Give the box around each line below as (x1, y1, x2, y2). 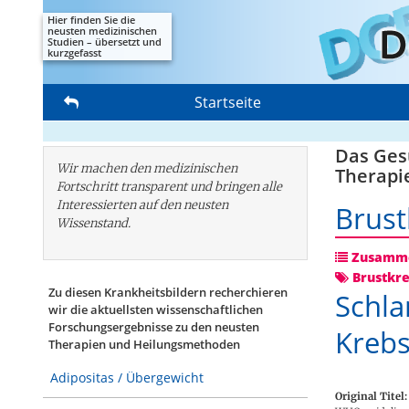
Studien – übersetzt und (47, 35, 162, 49)
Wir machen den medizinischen (57, 161, 237, 176)
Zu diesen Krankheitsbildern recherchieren (48, 285, 288, 300)
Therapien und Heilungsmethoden (48, 337, 240, 352)
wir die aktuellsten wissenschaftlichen (48, 302, 263, 318)
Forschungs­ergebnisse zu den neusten (48, 320, 259, 335)
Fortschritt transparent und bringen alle (57, 179, 282, 194)
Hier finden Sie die (47, 13, 135, 27)
